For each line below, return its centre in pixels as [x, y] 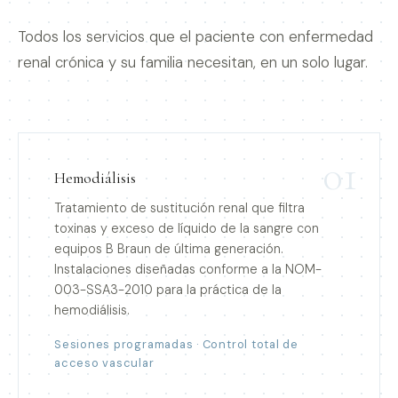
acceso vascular [104, 362]
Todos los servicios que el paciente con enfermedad [195, 37]
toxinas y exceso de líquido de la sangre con [187, 228]
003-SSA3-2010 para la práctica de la [168, 289]
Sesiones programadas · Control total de [176, 344]
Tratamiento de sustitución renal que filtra [179, 207]
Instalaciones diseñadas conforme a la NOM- [188, 269]
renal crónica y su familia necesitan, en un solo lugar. [193, 63]
